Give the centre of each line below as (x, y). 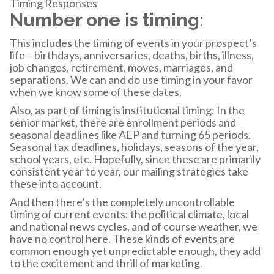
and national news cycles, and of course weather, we (134, 226)
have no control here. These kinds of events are (122, 238)
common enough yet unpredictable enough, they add (135, 250)
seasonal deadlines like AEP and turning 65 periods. (130, 134)
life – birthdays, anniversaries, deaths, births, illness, (132, 55)
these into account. (56, 183)
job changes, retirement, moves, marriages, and (121, 67)
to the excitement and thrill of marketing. (106, 263)
